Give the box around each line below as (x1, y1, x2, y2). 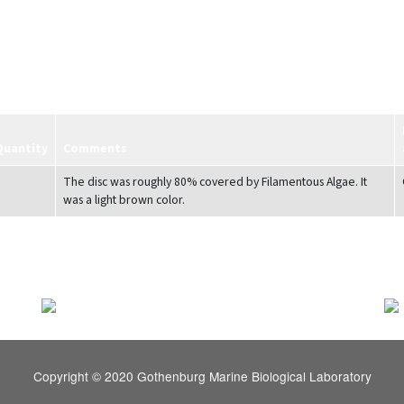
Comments (62, 140, 127, 157)
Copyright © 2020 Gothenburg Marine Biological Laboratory (32, 367, 372, 386)
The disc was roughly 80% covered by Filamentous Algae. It (62, 173, 367, 190)
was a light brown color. (62, 191, 185, 208)
